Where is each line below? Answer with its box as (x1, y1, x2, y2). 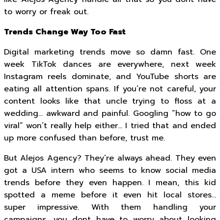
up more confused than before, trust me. (4, 132, 165, 144)
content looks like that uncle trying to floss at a (4, 95, 216, 107)
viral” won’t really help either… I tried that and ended (4, 120, 216, 132)
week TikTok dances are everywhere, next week (4, 58, 216, 70)
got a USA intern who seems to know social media (4, 165, 216, 176)
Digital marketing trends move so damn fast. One (4, 46, 216, 58)
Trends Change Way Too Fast (4, 26, 126, 38)
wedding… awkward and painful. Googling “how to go (4, 108, 216, 119)
